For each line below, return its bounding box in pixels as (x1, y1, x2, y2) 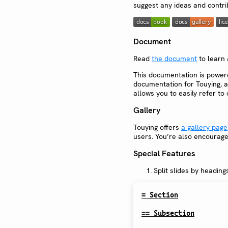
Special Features (133, 148, 195, 159)
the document (152, 54, 197, 64)
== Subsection (141, 209, 194, 218)
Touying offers (133, 123, 181, 132)
